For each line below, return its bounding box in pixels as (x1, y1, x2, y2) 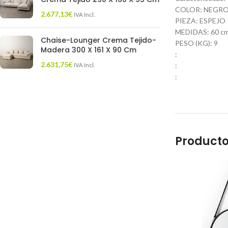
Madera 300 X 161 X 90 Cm (41, 45, 136, 55)
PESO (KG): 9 (175, 39, 218, 47)
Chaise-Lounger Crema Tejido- (41, 35, 156, 45)
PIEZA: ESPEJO (175, 16, 225, 25)
